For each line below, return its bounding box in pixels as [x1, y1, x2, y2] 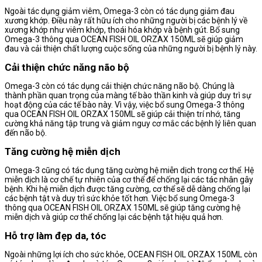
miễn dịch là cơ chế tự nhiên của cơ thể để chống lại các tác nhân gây [5, 175, 253, 185]
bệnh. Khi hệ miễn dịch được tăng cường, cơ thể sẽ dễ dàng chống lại [5, 184, 250, 194]
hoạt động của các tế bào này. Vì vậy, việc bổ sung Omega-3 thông [5, 100, 244, 110]
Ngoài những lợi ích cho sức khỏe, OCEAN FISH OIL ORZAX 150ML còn [5, 250, 257, 260]
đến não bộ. [5, 128, 47, 138]
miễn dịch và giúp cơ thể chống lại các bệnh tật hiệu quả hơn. [5, 212, 223, 222]
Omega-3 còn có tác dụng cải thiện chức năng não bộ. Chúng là [5, 81, 235, 91]
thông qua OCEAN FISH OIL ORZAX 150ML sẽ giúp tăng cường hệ [5, 203, 240, 213]
